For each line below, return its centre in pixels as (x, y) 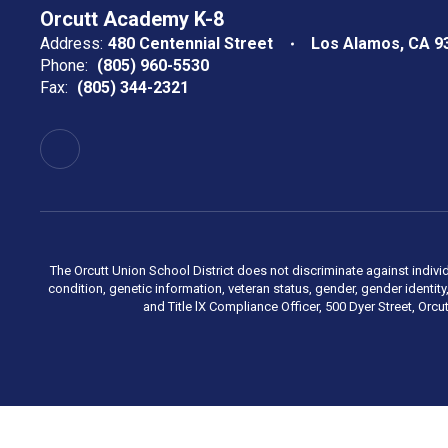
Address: (71, 43)
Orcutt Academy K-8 (132, 19)
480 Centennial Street (190, 43)
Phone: (64, 65)
